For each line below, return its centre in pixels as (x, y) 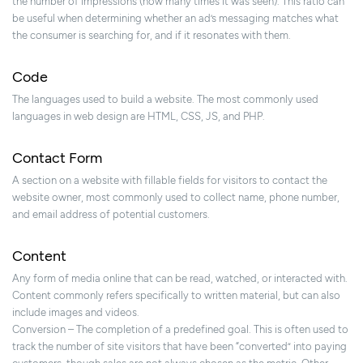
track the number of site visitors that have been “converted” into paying (179, 347)
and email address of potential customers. (111, 215)
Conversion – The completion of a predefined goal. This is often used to (180, 330)
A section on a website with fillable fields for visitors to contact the (170, 181)
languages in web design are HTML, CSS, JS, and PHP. (139, 117)
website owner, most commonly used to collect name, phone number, (176, 198)
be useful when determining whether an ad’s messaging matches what (175, 19)
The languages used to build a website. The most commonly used (165, 100)
